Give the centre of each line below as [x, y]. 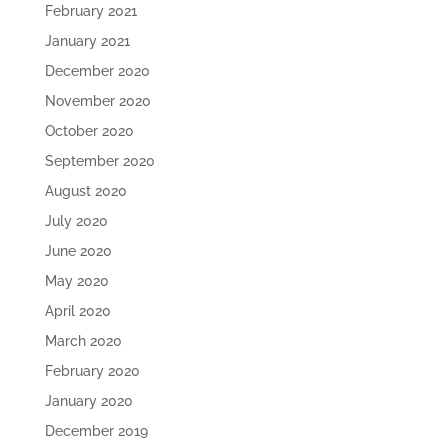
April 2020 [77, 311]
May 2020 [76, 281]
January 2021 [87, 41]
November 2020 [97, 101]
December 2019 [96, 431]
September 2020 [99, 161]
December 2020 [97, 71]
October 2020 [89, 131]
